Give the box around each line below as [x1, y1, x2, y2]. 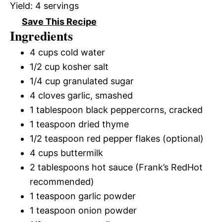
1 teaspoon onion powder [30, 205, 137, 216]
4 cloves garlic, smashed [30, 90, 133, 101]
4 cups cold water [30, 47, 105, 58]
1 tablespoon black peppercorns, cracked [30, 105, 203, 115]
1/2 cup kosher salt [30, 61, 109, 72]
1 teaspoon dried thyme [30, 119, 129, 130]
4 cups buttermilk [30, 148, 103, 159]
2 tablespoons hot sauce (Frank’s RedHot [30, 162, 203, 173]
